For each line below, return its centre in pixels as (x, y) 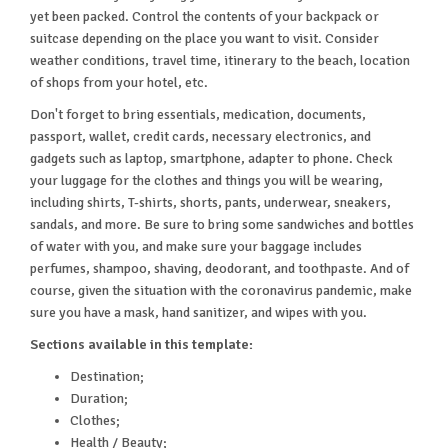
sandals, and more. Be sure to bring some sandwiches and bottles (222, 225)
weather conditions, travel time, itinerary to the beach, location (220, 61)
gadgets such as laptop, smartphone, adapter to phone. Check (211, 159)
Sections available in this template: (141, 344)
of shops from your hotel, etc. (119, 83)
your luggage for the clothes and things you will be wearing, (206, 181)
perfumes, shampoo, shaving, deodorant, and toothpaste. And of (219, 269)
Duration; (99, 398)
